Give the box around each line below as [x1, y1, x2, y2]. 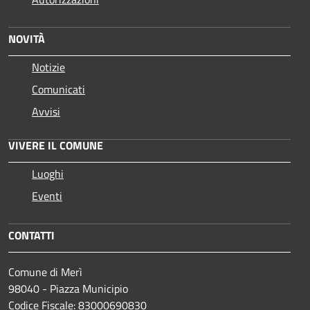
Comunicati [32, 80, 85, 98]
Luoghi [32, 165, 64, 182]
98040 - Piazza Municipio [8, 280, 128, 297]
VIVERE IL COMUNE [8, 136, 103, 154]
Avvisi [32, 102, 60, 120]
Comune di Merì [8, 263, 82, 280]
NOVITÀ [8, 30, 45, 47]
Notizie [32, 58, 65, 75]
